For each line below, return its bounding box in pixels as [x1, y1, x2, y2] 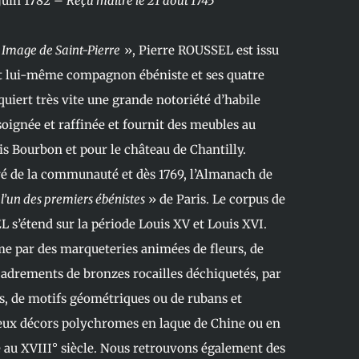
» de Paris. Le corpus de [145, 192, 285, 208]
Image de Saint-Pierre [2, 42, 121, 58]
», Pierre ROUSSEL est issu [121, 42, 279, 58]
